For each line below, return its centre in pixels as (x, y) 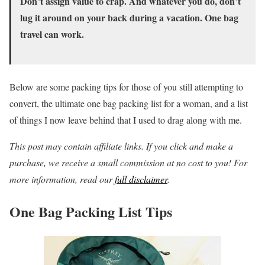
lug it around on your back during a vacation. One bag (129, 18)
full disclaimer (141, 179)
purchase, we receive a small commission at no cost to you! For (128, 163)
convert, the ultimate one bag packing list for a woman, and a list (129, 104)
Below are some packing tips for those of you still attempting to (126, 87)
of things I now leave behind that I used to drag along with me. (126, 120)
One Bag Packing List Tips (91, 212)
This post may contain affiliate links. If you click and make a (121, 146)
